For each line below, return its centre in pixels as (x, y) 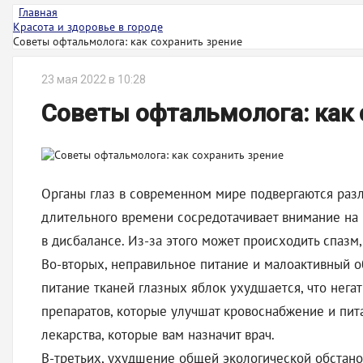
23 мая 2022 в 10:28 (94, 79)
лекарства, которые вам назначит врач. (158, 335)
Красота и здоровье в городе (88, 27)
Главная (38, 12)
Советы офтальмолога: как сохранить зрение (128, 41)
